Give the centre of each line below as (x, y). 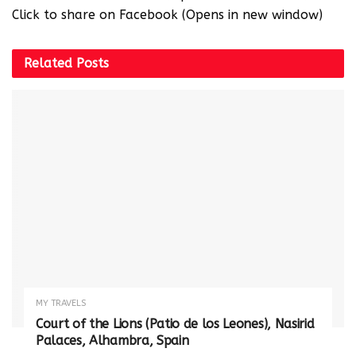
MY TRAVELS (61, 303)
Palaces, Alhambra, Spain (112, 340)
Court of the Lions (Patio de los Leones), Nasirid (175, 323)
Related (48, 63)
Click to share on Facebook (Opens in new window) (167, 14)
